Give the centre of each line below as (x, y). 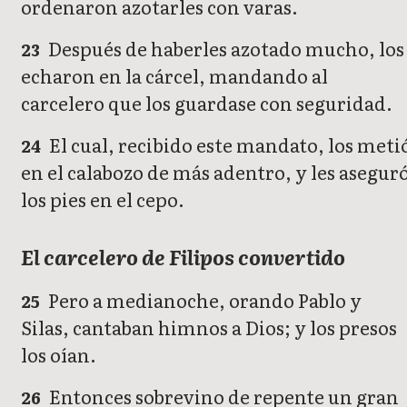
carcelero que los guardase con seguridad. (207, 103)
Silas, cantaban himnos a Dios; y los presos (209, 328)
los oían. (59, 355)
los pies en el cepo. (103, 199)
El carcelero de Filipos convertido (183, 257)
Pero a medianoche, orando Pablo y (203, 300)
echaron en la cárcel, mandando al (174, 76)
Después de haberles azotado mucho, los (225, 49)
